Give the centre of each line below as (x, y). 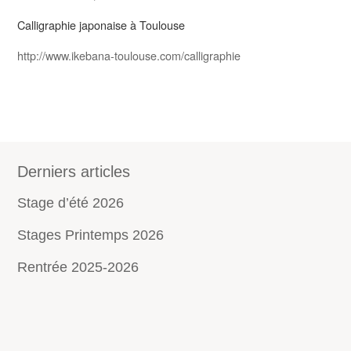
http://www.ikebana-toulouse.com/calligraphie (128, 55)
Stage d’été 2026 (70, 203)
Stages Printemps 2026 (90, 235)
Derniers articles (73, 171)
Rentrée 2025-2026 (78, 267)
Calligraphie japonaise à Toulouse (101, 25)
